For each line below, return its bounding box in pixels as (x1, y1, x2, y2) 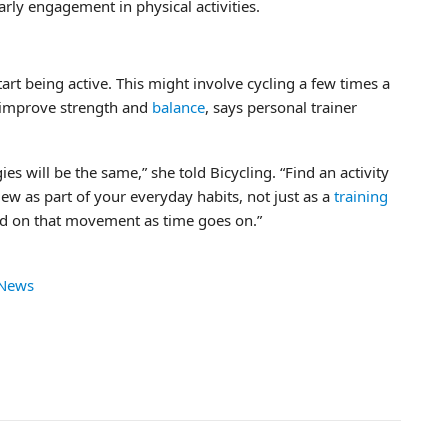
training (334, 185, 388, 206)
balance (152, 96, 205, 117)
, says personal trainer (205, 96, 357, 117)
